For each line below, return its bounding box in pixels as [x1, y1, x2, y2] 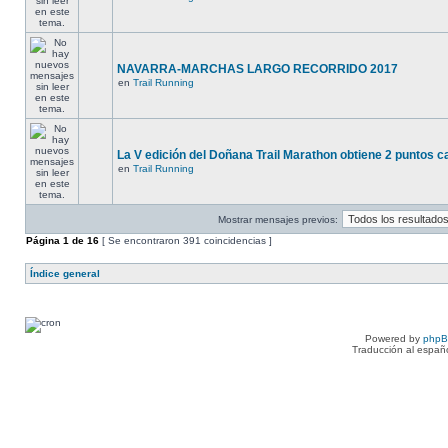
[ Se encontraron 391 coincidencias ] [99, 235, 272, 246]
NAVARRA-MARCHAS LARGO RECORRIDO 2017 [117, 62, 398, 76]
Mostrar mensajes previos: [218, 214, 338, 225]
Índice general [30, 268, 100, 279]
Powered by [365, 333, 423, 344]
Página [26, 235, 63, 246]
